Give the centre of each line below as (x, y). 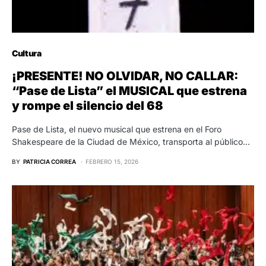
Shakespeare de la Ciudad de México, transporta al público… (131, 141)
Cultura (27, 53)
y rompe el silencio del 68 (88, 105)
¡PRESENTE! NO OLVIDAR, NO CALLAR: (125, 76)
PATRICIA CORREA (50, 161)
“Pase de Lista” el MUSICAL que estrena (129, 91)
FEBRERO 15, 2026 (112, 161)
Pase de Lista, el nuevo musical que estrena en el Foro (117, 129)
